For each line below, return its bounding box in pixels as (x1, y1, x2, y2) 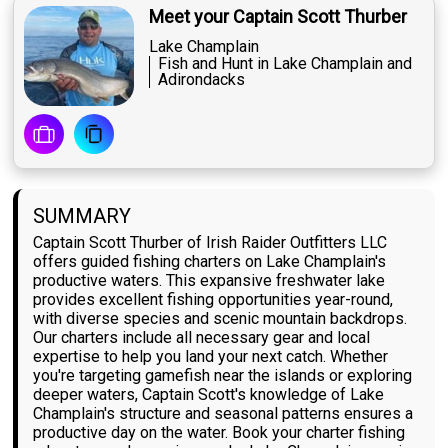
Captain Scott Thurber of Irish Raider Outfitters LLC (33, 233, 388, 253)
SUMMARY (33, 204, 132, 229)
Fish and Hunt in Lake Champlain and (158, 54, 413, 74)
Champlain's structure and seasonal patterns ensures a (33, 404, 414, 424)
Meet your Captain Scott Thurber (149, 6, 408, 28)
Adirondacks (158, 70, 246, 90)
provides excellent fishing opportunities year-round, (33, 290, 394, 310)
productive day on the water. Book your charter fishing (33, 423, 406, 443)
